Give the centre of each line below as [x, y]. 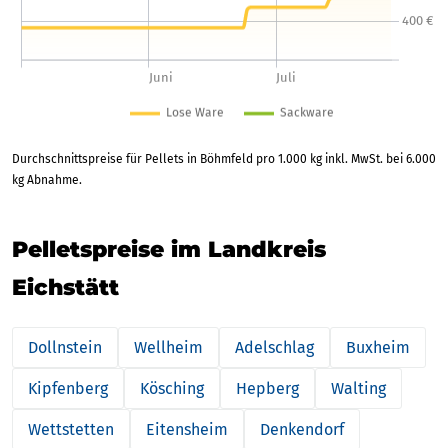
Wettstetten [71, 429]
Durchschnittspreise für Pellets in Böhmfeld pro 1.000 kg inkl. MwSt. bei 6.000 [224, 158]
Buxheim [378, 347]
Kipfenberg [68, 388]
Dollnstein [65, 347]
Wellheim [168, 347]
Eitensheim [187, 429]
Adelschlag [274, 347]
